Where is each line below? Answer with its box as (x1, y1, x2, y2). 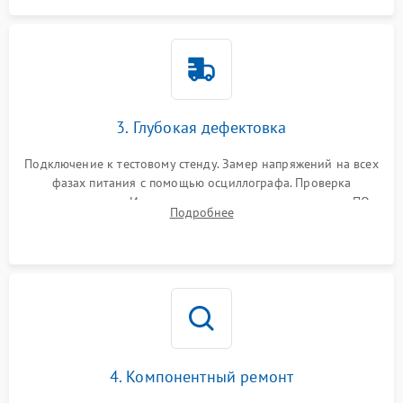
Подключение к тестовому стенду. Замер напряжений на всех (24, 155, 379, 172)
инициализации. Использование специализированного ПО (32, 193, 371, 210)
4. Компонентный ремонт (109, 365, 294, 387)
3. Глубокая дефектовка (116, 116, 287, 138)
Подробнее (169, 203, 234, 220)
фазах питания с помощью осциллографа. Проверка (51, 174, 352, 191)
